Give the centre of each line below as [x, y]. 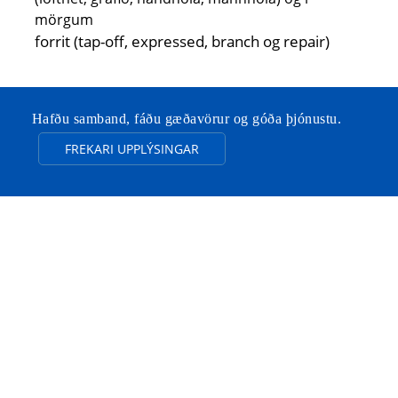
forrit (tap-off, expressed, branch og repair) [183, 42]
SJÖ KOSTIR [199, 344]
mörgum [64, 20]
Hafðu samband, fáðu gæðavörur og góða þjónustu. [187, 119]
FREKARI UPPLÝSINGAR [132, 149]
